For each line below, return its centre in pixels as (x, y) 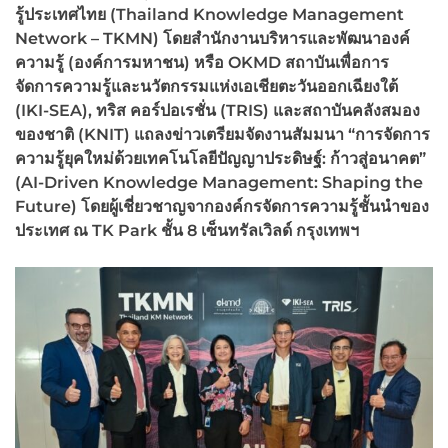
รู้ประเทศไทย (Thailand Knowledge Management (209, 14)
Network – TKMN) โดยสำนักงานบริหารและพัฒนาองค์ (212, 38)
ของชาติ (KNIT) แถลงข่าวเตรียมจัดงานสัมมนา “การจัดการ (222, 134)
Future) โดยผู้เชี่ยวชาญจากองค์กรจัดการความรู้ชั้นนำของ (222, 206)
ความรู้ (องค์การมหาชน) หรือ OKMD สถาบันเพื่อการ (202, 62)
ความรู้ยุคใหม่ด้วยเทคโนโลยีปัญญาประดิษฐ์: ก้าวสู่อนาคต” (220, 158)
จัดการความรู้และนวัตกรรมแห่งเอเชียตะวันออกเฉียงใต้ (206, 86)
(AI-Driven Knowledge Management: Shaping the (219, 182)
